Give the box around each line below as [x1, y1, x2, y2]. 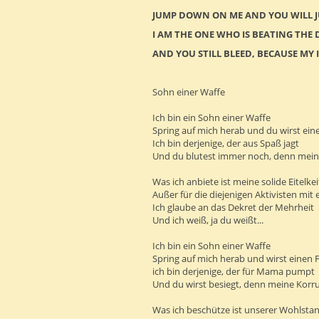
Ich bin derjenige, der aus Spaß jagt [152, 136, 300, 150]
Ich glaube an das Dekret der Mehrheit [152, 200, 315, 214]
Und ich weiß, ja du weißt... [152, 213, 264, 226]
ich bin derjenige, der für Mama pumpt [152, 264, 315, 278]
